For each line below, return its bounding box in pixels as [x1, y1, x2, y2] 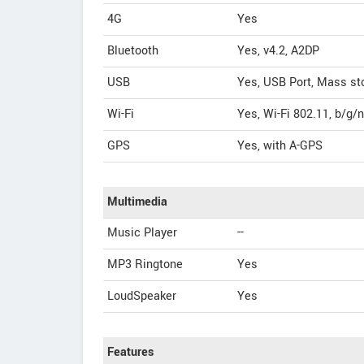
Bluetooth [107, 42, 158, 59]
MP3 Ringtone [107, 256, 183, 273]
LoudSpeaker [107, 288, 176, 305]
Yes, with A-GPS [237, 137, 323, 154]
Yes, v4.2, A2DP [237, 42, 319, 59]
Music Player [107, 224, 177, 241]
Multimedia [107, 193, 167, 210]
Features [107, 344, 154, 361]
